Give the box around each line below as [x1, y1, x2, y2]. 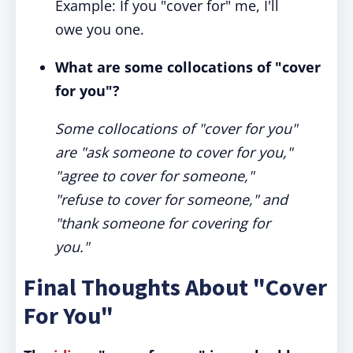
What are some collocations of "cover [55, 58, 321, 76]
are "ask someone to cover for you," [55, 143, 292, 162]
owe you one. [55, 20, 144, 39]
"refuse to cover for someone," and [55, 190, 288, 209]
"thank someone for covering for [55, 214, 270, 232]
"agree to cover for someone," [55, 166, 254, 185]
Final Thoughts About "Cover [24, 272, 327, 302]
